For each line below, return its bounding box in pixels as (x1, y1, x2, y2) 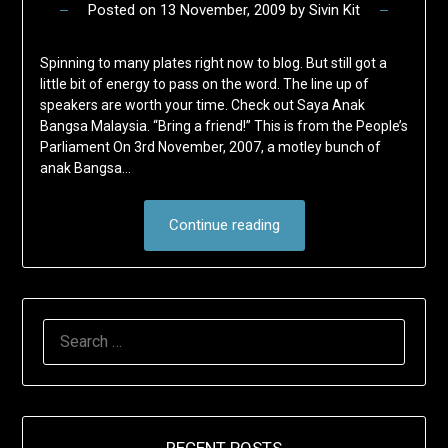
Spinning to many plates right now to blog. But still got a (39, 55, 387, 72)
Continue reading (168, 216, 280, 235)
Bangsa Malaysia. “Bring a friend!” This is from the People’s (39, 118, 408, 135)
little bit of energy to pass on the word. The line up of (39, 76, 369, 93)
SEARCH (42, 321, 99, 340)
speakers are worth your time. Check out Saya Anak (39, 97, 365, 114)
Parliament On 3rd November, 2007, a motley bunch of (39, 139, 381, 156)
